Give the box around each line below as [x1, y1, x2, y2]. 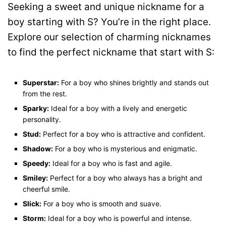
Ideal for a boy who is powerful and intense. [46, 214, 192, 223]
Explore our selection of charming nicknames [8, 31, 211, 43]
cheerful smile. [23, 185, 70, 194]
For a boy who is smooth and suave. [41, 199, 161, 208]
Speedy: [23, 159, 50, 168]
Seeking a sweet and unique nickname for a [8, 1, 204, 13]
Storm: [23, 214, 46, 223]
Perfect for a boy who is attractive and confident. [41, 130, 205, 139]
